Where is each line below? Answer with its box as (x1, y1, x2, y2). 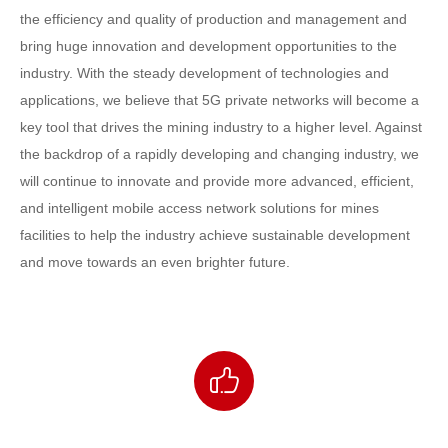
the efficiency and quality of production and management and (20, 11, 407, 27)
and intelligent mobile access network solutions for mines (20, 200, 379, 216)
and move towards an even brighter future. (20, 254, 290, 270)
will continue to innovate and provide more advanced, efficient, (20, 173, 414, 189)
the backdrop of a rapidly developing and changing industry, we (20, 146, 419, 162)
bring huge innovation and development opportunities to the (20, 38, 397, 54)
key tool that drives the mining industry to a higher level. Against (20, 119, 422, 135)
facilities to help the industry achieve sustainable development (20, 227, 410, 243)
